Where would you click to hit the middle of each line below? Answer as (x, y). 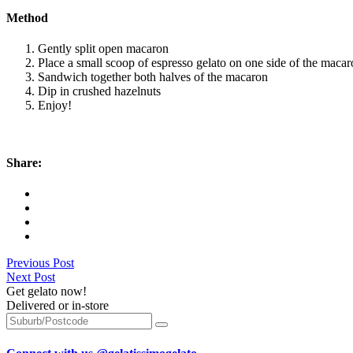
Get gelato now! (46, 292)
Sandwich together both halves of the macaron (153, 76)
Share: (24, 163)
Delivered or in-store (58, 306)
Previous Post (40, 263)
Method (27, 17)
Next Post (31, 277)
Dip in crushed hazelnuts (99, 91)
